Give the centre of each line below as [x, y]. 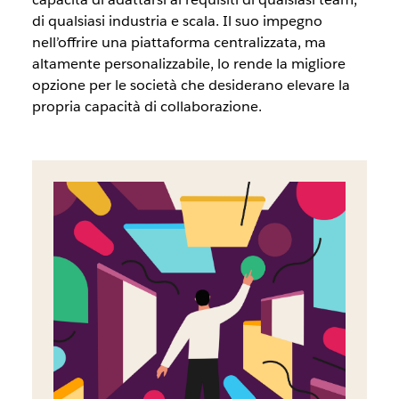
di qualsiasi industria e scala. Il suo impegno [177, 21]
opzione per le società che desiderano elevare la [191, 85]
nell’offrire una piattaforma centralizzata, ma [179, 43]
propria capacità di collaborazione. [147, 107]
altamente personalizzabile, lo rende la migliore [188, 64]
